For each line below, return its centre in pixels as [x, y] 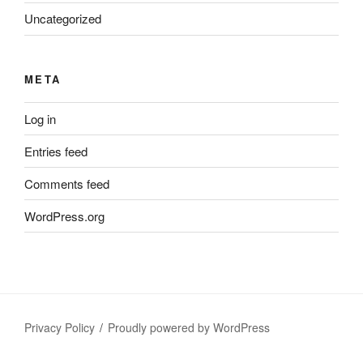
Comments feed [67, 183]
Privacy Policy [60, 328]
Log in [40, 118]
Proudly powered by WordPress [189, 328]
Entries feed [56, 151]
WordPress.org [64, 216]
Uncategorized [63, 19]
